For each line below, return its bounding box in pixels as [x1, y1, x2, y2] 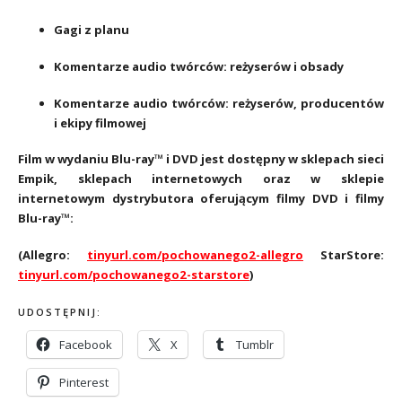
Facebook [59, 336, 112, 353]
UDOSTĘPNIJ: [18, 304, 101, 319]
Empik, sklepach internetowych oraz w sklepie [18, 170, 384, 188]
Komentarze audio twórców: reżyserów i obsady [54, 57, 344, 74]
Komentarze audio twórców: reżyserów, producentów [54, 94, 384, 111]
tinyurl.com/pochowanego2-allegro [87, 247, 303, 264]
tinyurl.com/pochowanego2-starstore [18, 267, 249, 284]
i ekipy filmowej [54, 114, 146, 131]
